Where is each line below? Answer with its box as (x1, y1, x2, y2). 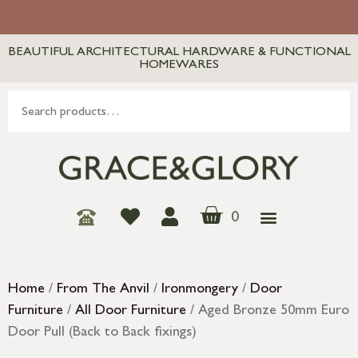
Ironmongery (161, 283, 238, 298)
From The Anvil (57, 283, 149, 298)
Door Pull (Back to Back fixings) (8, 326, 197, 341)
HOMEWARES (139, 59, 219, 72)
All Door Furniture (75, 304, 186, 320)
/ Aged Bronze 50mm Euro (186, 304, 349, 320)
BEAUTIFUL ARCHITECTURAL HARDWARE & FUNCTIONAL (7, 46, 351, 59)
